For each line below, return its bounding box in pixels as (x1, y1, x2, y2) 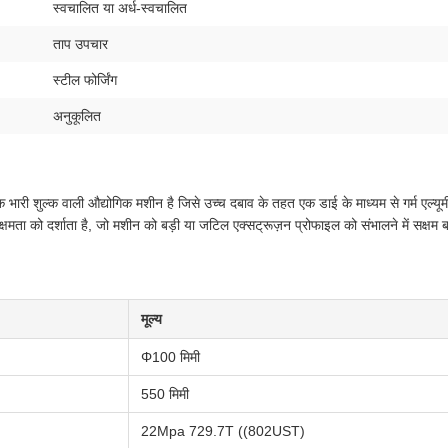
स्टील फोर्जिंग (53, 72, 117, 88)
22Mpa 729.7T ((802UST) (141, 423, 305, 439)
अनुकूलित (53, 108, 101, 124)
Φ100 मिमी (141, 349, 200, 365)
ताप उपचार (53, 36, 108, 52)
